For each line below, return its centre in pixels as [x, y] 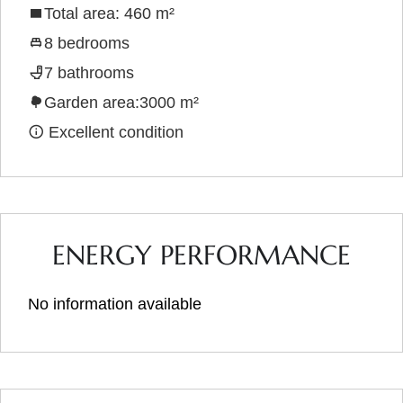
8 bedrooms [87, 43]
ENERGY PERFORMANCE [201, 255]
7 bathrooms [89, 72]
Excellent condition [114, 132]
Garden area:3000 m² [121, 102]
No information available [115, 304]
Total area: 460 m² [109, 13]
